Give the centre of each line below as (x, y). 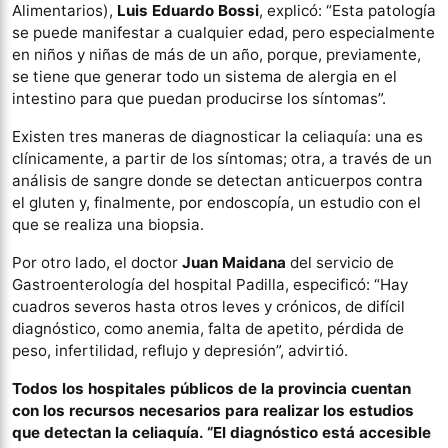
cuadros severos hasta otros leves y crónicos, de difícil (208, 306)
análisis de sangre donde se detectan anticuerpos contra (217, 180)
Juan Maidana (234, 262)
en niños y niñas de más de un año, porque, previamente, (216, 54)
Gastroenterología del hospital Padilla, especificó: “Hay (210, 284)
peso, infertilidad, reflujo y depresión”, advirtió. (182, 350)
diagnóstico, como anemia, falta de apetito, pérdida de (208, 328)
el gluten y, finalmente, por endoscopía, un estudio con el (216, 202)
